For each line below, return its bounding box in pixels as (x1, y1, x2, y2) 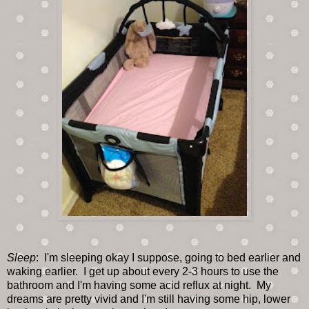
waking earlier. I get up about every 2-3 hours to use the (7, 265, 279, 277)
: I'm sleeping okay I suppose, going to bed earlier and (36, 251, 301, 263)
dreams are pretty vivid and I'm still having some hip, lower (7, 292, 290, 305)
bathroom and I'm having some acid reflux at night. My (7, 279, 271, 291)
